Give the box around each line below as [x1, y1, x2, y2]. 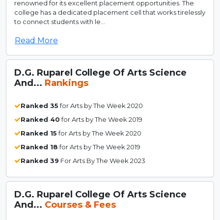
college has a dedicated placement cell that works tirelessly [14, 8, 205, 16]
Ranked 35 [21, 101, 58, 110]
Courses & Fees [45, 199, 116, 210]
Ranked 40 [21, 115, 60, 123]
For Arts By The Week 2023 [59, 156, 145, 165]
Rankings [45, 77, 88, 88]
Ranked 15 [21, 129, 57, 137]
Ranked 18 [21, 142, 58, 151]
